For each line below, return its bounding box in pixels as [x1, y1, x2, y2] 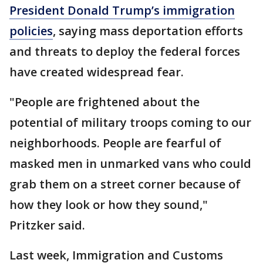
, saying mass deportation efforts [53, 23, 243, 39]
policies [9, 23, 53, 39]
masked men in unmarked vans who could [9, 156, 251, 171]
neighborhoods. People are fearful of [9, 135, 221, 151]
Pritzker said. [9, 217, 85, 233]
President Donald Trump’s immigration [9, 2, 235, 18]
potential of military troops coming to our [9, 114, 251, 130]
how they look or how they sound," [9, 197, 208, 213]
